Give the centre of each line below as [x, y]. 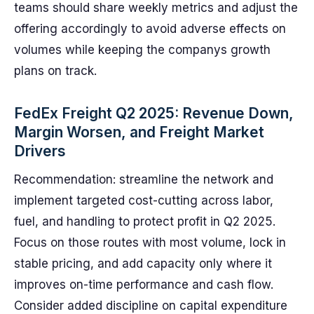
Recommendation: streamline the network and [144, 179]
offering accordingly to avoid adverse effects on [150, 29]
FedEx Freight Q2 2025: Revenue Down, [154, 113]
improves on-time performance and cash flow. [144, 285]
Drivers [40, 151]
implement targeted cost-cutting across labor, [144, 200]
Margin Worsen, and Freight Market [139, 132]
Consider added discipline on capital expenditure [151, 306]
